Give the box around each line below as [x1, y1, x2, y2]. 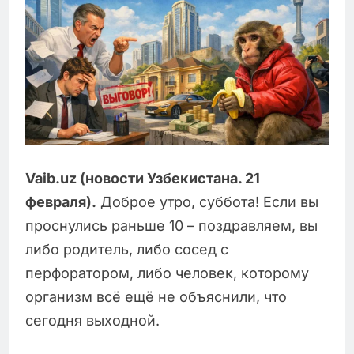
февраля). [25, 194, 96, 211]
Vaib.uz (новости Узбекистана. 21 [25, 170, 260, 187]
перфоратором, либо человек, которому [25, 265, 309, 282]
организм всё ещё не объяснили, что [25, 288, 287, 306]
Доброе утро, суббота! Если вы [96, 194, 318, 211]
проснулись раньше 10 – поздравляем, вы [25, 217, 318, 235]
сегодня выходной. [25, 312, 160, 330]
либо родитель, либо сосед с [25, 241, 228, 258]
